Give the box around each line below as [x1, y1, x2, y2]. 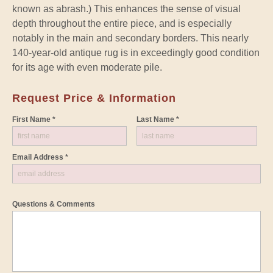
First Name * [12, 115, 55, 124]
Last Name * [136, 115, 179, 124]
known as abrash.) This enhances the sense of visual [12, 3, 241, 14]
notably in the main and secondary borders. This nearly [12, 32, 249, 43]
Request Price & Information [12, 91, 176, 104]
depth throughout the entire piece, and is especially [12, 18, 232, 29]
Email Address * [12, 152, 68, 161]
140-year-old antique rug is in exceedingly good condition [12, 47, 260, 58]
